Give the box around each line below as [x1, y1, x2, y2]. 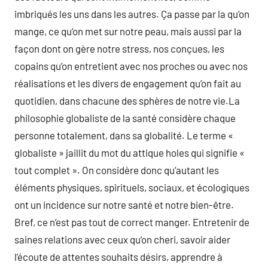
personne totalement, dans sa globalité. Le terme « [14, 129, 233, 141]
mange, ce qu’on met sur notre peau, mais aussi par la [14, 25, 242, 37]
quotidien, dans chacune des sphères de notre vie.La [14, 95, 240, 106]
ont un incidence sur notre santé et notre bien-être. [14, 199, 234, 211]
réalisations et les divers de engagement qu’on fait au [14, 77, 241, 89]
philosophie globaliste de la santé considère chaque [14, 112, 236, 124]
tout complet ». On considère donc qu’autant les [14, 164, 219, 176]
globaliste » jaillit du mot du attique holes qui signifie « [14, 147, 245, 159]
